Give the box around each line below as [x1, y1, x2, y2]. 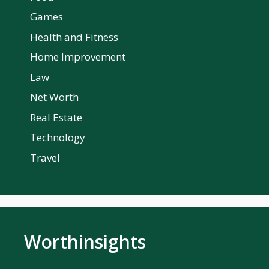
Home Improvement [30, 50, 125, 64]
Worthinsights [24, 229, 146, 254]
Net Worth [30, 90, 79, 104]
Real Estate [30, 110, 82, 124]
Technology [30, 130, 85, 145]
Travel [30, 150, 60, 165]
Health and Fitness [30, 29, 118, 44]
